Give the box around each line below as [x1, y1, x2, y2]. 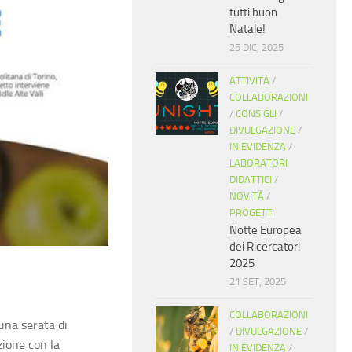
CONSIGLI [236, 108, 277, 120]
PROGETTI [229, 207, 274, 219]
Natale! [229, 22, 266, 37]
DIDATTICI [229, 174, 272, 186]
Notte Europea [229, 223, 302, 238]
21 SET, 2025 [229, 276, 286, 288]
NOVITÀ [229, 190, 264, 203]
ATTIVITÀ [229, 75, 269, 87]
